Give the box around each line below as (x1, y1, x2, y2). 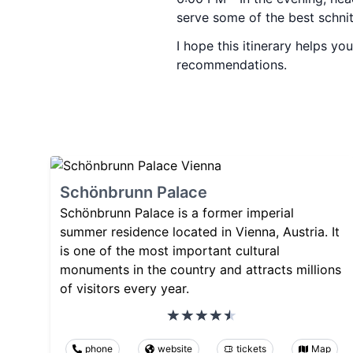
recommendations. (176, 57, 287, 72)
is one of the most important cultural (60, 243, 280, 258)
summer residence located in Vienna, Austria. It (60, 224, 340, 240)
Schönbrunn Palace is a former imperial (60, 205, 294, 221)
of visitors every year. (60, 281, 189, 296)
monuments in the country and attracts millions (60, 262, 341, 277)
